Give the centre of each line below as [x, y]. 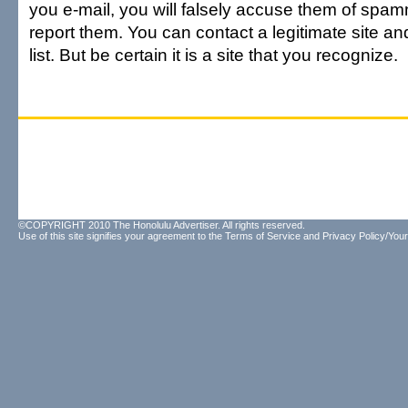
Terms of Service [263, 236]
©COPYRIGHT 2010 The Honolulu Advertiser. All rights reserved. [162, 225]
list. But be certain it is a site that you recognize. [214, 55]
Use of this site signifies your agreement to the [122, 236]
